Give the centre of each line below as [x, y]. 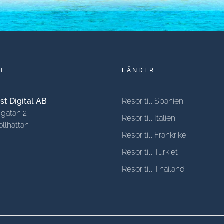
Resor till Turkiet [150, 152]
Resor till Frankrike [154, 135]
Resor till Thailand [153, 169]
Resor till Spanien [153, 101]
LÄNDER [138, 70]
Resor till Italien [149, 118]
